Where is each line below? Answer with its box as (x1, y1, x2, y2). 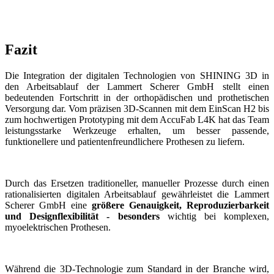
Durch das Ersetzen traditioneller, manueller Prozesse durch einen (5, 178, 269, 189)
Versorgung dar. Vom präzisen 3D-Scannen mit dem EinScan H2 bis (5, 103, 269, 114)
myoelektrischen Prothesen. (5, 222, 111, 233)
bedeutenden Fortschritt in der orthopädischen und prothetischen (5, 92, 269, 103)
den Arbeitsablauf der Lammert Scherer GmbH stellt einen (5, 81, 269, 92)
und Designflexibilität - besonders (5, 211, 168, 222)
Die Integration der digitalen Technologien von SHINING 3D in (5, 70, 269, 81)
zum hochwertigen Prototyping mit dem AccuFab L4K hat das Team (5, 114, 269, 125)
